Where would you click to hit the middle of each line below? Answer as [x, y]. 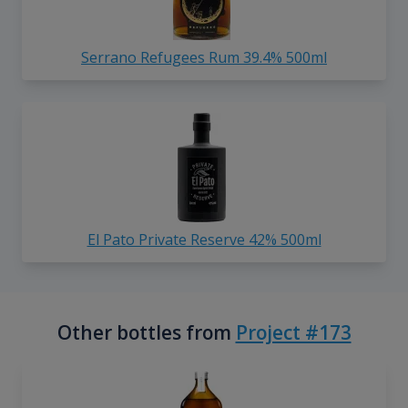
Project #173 [293, 333]
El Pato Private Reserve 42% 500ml [204, 240]
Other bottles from [146, 333]
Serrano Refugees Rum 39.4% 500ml [204, 58]
